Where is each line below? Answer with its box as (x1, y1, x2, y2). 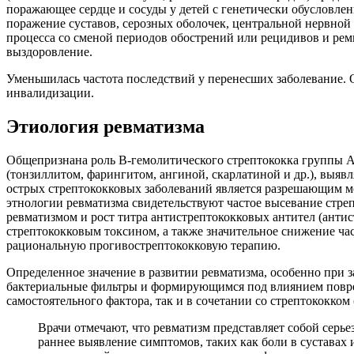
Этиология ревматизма (6, 115, 205, 137)
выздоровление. (6, 44, 92, 58)
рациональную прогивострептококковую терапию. (6, 238, 281, 252)
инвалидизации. (6, 85, 94, 100)
